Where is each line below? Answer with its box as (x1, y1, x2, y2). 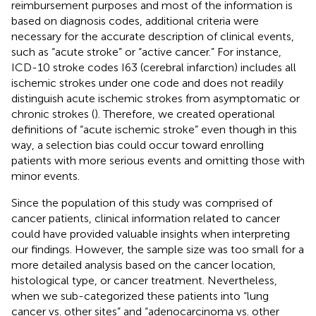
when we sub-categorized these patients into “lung (11, 288, 269, 303)
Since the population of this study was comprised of (11, 195, 272, 209)
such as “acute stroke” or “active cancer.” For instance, (11, 44, 281, 59)
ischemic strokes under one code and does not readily (11, 75, 284, 90)
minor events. (11, 169, 80, 183)
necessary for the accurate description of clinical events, (11, 29, 294, 43)
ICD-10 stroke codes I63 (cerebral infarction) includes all (11, 60, 296, 74)
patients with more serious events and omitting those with (11, 153, 305, 167)
